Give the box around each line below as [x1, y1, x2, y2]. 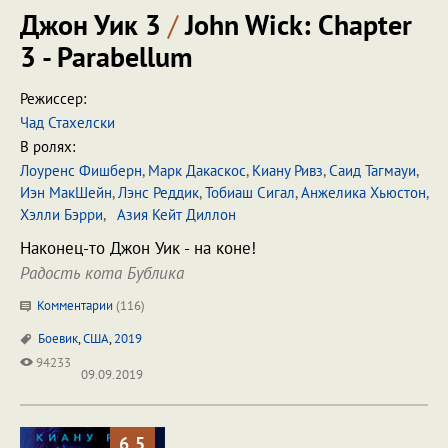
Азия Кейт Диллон [109, 205, 236, 224]
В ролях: [20, 137, 75, 156]
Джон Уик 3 [20, 6, 168, 43]
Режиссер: [20, 89, 86, 108]
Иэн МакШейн [20, 183, 112, 202]
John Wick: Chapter [178, 6, 412, 43]
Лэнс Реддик [118, 183, 199, 202]
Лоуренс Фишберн [20, 161, 142, 180]
